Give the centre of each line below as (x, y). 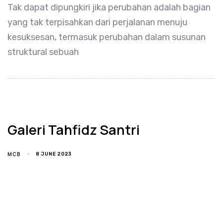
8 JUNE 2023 (54, 154)
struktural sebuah (43, 52)
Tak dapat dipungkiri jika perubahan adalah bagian (109, 7)
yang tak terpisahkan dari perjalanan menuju (97, 22)
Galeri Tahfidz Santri (74, 130)
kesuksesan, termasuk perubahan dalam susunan (107, 37)
